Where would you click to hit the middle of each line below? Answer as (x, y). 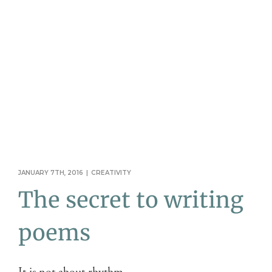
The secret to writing (131, 200)
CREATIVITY (111, 172)
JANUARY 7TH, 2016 (51, 172)
